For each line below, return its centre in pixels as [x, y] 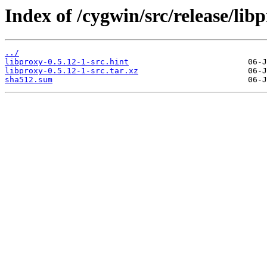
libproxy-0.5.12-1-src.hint [67, 62]
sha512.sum [29, 80]
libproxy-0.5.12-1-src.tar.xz [72, 71]
